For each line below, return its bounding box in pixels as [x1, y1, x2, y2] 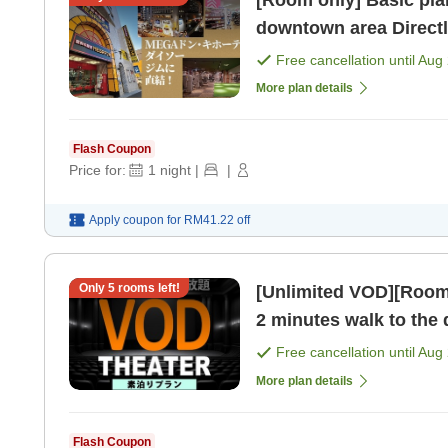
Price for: [69, 162, 126, 179]
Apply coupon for [89, 213, 181, 228]
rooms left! [114, 281, 180, 296]
